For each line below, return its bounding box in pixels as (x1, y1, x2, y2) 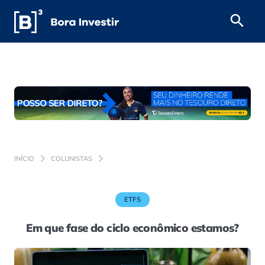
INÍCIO (14, 154, 34, 163)
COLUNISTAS (50, 154, 92, 163)
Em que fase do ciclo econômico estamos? (26, 221, 239, 235)
